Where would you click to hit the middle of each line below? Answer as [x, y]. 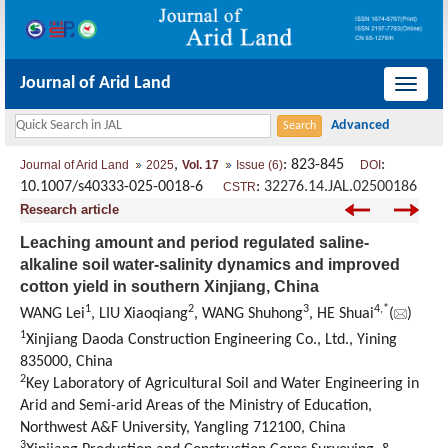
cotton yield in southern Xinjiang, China [169, 287]
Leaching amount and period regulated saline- [194, 243]
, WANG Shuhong [248, 314]
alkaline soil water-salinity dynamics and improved [210, 265]
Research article [69, 210]
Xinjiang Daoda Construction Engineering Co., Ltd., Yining [211, 340]
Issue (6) [259, 165]
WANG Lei [52, 314]
